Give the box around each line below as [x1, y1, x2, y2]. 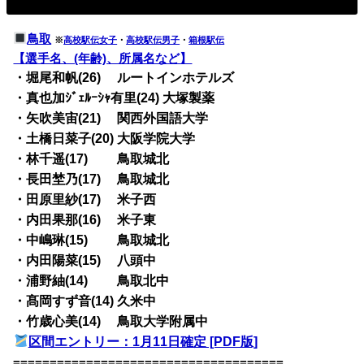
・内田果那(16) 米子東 [13, 212, 157, 227]
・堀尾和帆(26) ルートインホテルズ [13, 70, 235, 84]
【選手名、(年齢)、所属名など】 [13, 51, 193, 65]
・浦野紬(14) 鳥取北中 [13, 273, 170, 288]
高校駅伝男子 [126, 34, 180, 45]
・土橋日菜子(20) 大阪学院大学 [13, 131, 196, 145]
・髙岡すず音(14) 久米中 [13, 293, 157, 308]
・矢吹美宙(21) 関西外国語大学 [13, 110, 209, 125]
